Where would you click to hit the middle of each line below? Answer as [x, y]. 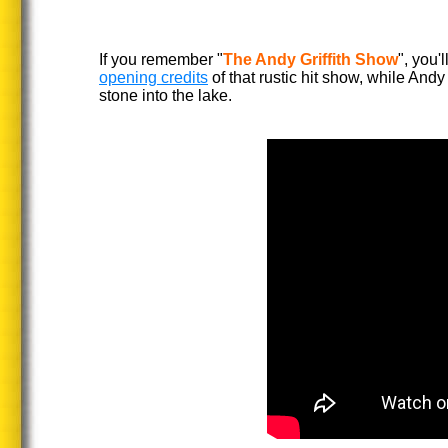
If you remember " [161, 59]
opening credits [153, 77]
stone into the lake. [165, 95]
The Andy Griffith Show [310, 59]
